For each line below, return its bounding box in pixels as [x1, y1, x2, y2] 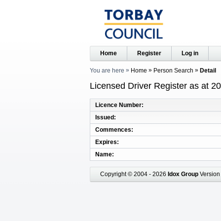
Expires [95, 138, 117, 146]
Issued [95, 113, 114, 121]
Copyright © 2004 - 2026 [100, 170, 168, 178]
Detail [200, 67, 216, 74]
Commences [95, 126, 131, 133]
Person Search [153, 67, 193, 74]
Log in [182, 50, 198, 57]
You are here [90, 67, 124, 74]
